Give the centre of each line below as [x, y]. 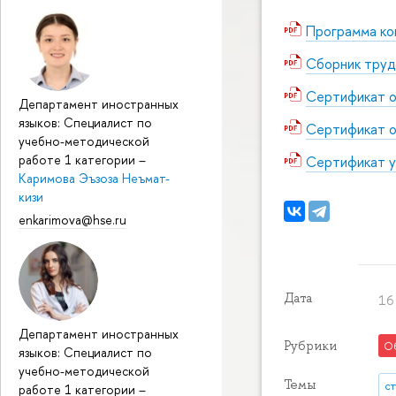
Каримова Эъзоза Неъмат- [94, 178]
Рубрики [310, 345]
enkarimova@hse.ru [72, 220]
